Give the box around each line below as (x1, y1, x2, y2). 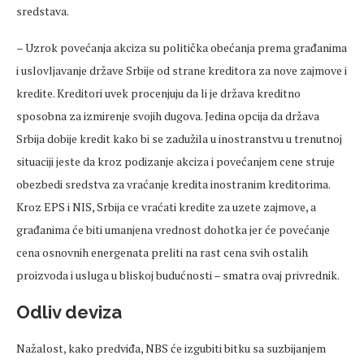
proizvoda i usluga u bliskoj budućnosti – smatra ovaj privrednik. (16, 267, 340, 284)
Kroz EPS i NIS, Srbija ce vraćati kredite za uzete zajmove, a (16, 199, 316, 215)
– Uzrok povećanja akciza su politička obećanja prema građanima (16, 40, 347, 56)
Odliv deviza (16, 301, 122, 323)
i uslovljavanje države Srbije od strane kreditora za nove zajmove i (16, 63, 347, 79)
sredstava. (16, 3, 69, 19)
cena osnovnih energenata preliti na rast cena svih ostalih (16, 245, 308, 261)
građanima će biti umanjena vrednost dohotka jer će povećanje (16, 222, 330, 238)
